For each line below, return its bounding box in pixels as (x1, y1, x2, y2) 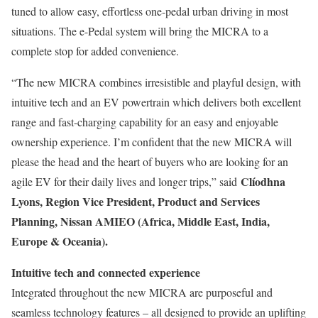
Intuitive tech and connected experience (11, 264, 200, 280)
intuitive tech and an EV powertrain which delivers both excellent (11, 94, 301, 109)
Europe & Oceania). (11, 233, 108, 249)
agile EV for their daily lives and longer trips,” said (11, 174, 241, 189)
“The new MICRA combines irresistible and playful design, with (11, 75, 301, 89)
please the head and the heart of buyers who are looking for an (11, 154, 288, 169)
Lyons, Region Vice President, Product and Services (11, 193, 260, 209)
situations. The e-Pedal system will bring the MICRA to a (11, 23, 268, 38)
